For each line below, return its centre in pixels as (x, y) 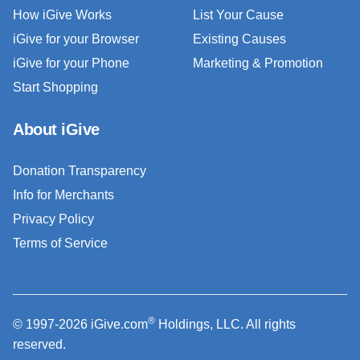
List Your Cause (238, 14)
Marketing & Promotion (258, 63)
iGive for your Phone (71, 63)
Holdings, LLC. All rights (225, 324)
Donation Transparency (80, 170)
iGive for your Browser (76, 39)
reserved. (39, 344)
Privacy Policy (53, 219)
